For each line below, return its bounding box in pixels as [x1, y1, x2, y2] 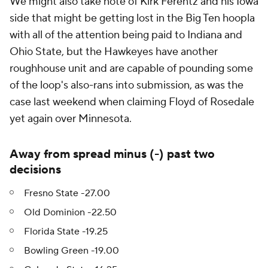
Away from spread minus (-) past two [10, 147, 215, 162]
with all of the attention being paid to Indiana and [10, 28, 242, 42]
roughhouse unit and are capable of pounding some [10, 62, 253, 75]
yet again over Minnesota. [10, 112, 132, 126]
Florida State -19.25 [24, 226, 108, 237]
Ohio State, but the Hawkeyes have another [10, 45, 218, 59]
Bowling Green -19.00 [24, 245, 119, 257]
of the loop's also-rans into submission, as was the [10, 78, 243, 92]
